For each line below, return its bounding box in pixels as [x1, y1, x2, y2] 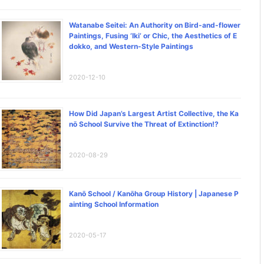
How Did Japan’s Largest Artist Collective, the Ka [69, 108, 239, 118]
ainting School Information [69, 199, 159, 209]
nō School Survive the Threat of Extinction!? [69, 119, 219, 128]
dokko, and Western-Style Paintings [69, 41, 193, 51]
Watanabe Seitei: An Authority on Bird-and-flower [69, 20, 240, 29]
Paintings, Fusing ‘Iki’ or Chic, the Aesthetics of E [69, 31, 237, 40]
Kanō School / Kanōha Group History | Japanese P [69, 189, 239, 198]
